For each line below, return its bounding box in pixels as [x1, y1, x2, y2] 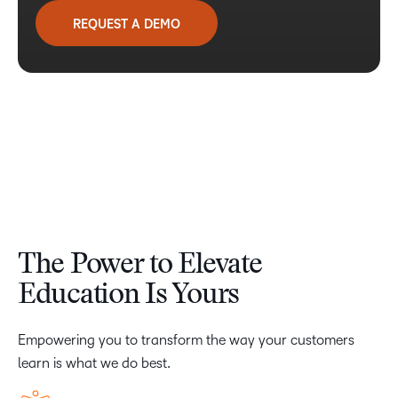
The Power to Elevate [18, 251, 262, 280]
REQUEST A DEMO [73, 17, 180, 31]
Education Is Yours [18, 281, 239, 310]
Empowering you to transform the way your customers [18, 331, 354, 347]
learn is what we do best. [18, 354, 171, 370]
